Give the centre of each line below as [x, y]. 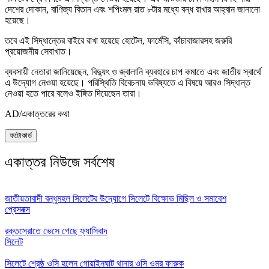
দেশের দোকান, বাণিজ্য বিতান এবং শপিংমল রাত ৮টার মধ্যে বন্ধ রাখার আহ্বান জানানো [132, 10]
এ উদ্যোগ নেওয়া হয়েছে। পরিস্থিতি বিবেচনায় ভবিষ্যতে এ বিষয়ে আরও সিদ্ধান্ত [128, 83]
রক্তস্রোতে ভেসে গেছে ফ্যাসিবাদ [56, 231]
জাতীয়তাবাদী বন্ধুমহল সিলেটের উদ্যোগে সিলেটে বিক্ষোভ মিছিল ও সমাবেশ [116, 199]
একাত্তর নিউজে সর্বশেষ [60, 162]
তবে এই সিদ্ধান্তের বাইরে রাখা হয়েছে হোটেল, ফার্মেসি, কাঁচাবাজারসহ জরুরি [118, 41]
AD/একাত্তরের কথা [37, 114]
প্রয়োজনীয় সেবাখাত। [38, 52]
